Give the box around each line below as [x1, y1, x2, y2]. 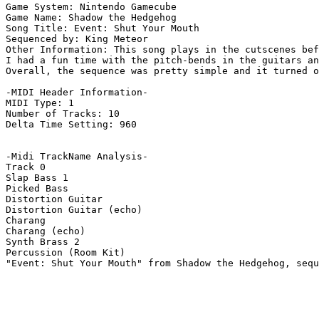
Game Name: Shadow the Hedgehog [6, 12, 177, 23]
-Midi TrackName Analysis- [6, 151, 148, 162]
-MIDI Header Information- [6, 87, 148, 98]
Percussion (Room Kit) [6, 247, 125, 258]
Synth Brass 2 [6, 236, 80, 248]
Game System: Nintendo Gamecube [6, 1, 177, 13]
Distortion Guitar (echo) [6, 204, 142, 216]
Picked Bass [6, 183, 68, 194]
